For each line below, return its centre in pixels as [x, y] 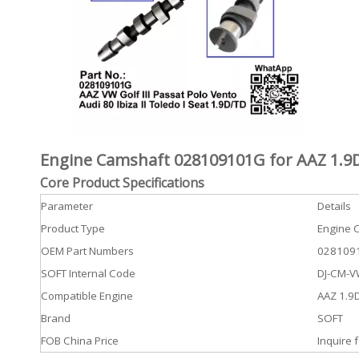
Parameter [67, 206]
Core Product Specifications [122, 183]
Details [334, 206]
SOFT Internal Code [88, 273]
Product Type [73, 228]
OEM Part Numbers [87, 251]
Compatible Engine [87, 296]
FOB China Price [80, 341]
